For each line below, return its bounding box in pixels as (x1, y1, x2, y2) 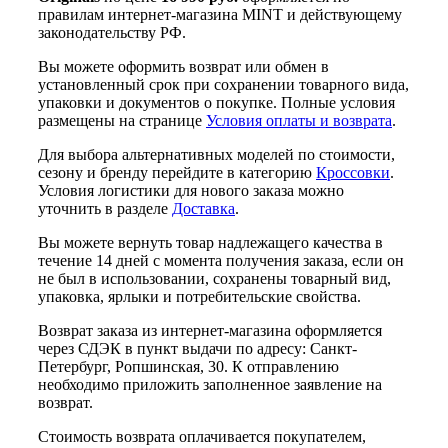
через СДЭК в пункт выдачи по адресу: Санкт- (38, 340, 357, 358)
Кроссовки (316, 164, 390, 182)
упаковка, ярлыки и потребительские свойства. (38, 288, 361, 306)
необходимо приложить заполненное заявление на (38, 376, 382, 394)
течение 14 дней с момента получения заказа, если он (38, 252, 404, 270)
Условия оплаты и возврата (206, 112, 392, 130)
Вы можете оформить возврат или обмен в (38, 58, 329, 76)
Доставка (172, 200, 235, 218)
